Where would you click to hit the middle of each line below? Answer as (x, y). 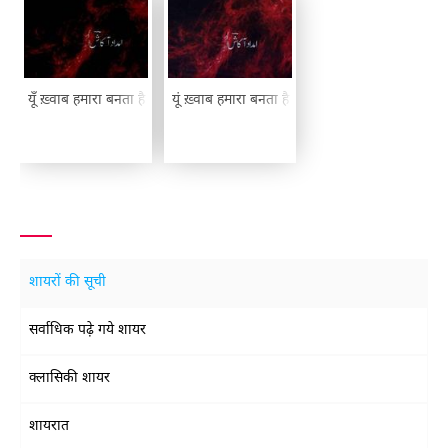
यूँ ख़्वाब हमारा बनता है (86, 100)
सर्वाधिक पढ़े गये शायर (87, 330)
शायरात (49, 426)
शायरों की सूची (67, 282)
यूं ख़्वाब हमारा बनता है (230, 100)
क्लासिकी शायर (69, 378)
